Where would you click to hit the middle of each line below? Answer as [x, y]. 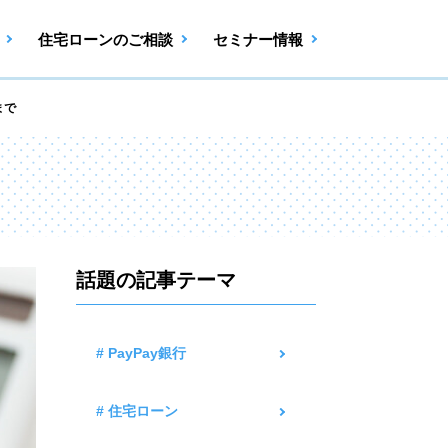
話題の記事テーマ [156, 280]
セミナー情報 [257, 39]
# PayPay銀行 [141, 353]
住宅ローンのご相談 [105, 39]
